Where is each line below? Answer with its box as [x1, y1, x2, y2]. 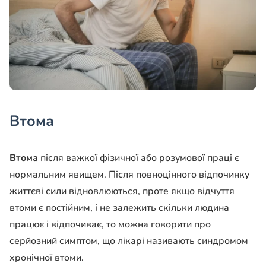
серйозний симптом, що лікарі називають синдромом [9, 235, 248, 248]
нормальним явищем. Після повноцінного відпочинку [9, 168, 249, 182]
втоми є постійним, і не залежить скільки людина [9, 201, 229, 215]
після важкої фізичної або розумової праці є [38, 151, 239, 165]
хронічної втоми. [9, 251, 84, 265]
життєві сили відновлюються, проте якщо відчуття [9, 185, 235, 198]
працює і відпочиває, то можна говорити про [9, 218, 211, 232]
